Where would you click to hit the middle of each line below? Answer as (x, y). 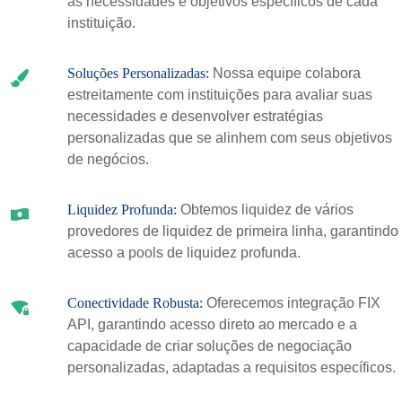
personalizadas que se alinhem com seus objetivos (229, 138)
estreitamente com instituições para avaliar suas (219, 95)
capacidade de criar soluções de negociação (209, 346)
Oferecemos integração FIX (293, 303)
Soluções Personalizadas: (140, 73)
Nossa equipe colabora (286, 73)
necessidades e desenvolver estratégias (195, 116)
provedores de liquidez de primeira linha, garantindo (232, 231)
